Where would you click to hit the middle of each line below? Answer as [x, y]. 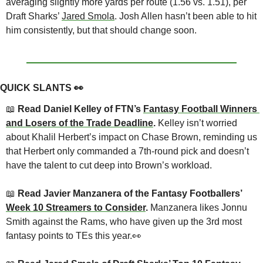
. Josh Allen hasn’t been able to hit [186, 16]
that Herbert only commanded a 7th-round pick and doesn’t [127, 151]
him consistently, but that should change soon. [101, 30]
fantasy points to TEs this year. [69, 235]
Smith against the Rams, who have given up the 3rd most [124, 221]
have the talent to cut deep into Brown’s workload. [109, 165]
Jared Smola [88, 16]
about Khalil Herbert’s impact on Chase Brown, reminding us [131, 137]
